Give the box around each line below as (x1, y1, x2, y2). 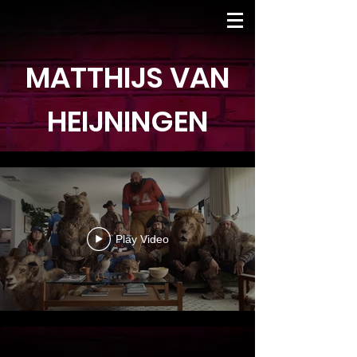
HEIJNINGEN (47, 101, 208, 142)
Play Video (115, 233, 169, 245)
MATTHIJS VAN (25, 57, 229, 98)
